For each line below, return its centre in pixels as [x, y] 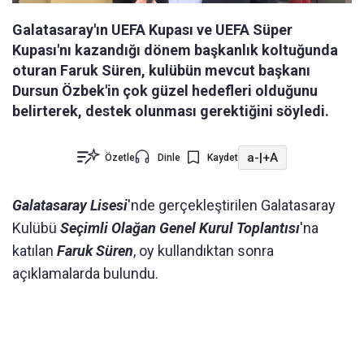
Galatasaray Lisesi [70, 206]
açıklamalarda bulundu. [85, 274]
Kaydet [223, 158]
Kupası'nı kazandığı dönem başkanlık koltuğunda [175, 50]
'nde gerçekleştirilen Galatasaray [232, 206]
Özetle [120, 158]
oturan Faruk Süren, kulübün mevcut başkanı [161, 71]
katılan [35, 251]
